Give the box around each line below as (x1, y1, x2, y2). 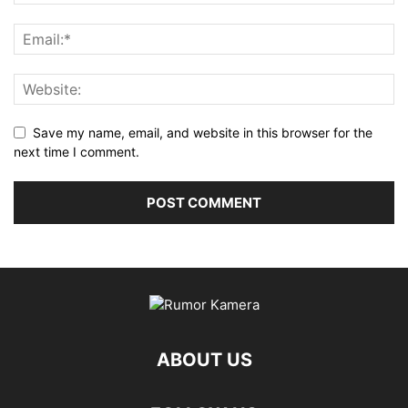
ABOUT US (156, 349, 252, 372)
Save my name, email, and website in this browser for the (33, 125, 372, 141)
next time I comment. (14, 144, 139, 160)
